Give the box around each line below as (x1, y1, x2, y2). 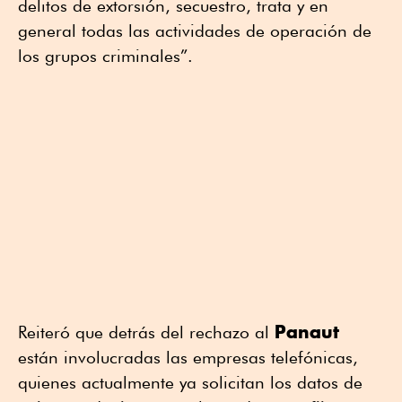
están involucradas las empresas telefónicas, (18, 346, 358, 367)
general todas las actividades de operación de (18, 20, 371, 40)
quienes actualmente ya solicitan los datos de (18, 371, 363, 392)
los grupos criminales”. (18, 45, 203, 66)
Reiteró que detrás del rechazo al (18, 321, 275, 342)
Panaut (275, 319, 339, 343)
